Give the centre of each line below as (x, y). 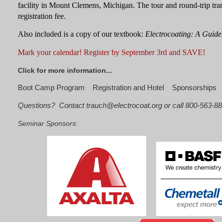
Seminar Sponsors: (48, 123)
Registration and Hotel (128, 88)
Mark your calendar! (50, 53)
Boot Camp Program (51, 88)
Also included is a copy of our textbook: (82, 34)
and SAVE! (186, 53)
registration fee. (42, 16)
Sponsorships (194, 88)
